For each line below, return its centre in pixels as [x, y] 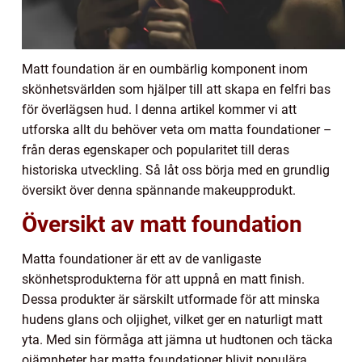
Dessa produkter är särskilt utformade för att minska [171, 299]
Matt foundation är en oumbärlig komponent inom [165, 69]
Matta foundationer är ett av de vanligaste [141, 259]
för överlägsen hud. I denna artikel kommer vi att [159, 109]
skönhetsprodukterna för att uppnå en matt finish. [163, 279]
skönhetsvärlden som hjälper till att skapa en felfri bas [176, 89]
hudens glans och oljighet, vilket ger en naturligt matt [172, 319]
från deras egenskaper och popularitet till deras [156, 149]
